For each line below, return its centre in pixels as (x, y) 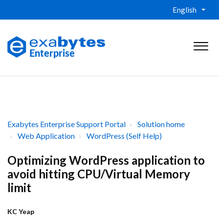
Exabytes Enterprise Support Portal (66, 124)
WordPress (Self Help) (124, 136)
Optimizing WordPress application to (106, 160)
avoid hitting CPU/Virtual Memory (99, 174)
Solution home (161, 124)
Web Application (46, 136)
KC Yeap (21, 211)
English (185, 10)
